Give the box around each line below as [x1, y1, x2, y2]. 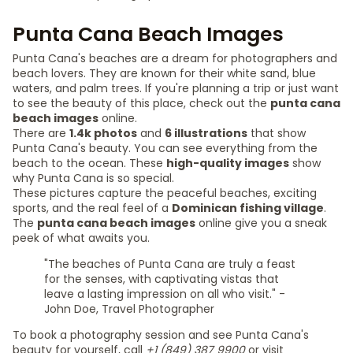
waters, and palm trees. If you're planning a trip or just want [13, 80, 339, 96]
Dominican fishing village [172, 200, 324, 216]
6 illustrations [165, 125, 247, 141]
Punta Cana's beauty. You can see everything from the [13, 140, 318, 156]
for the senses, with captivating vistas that [44, 271, 279, 287]
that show [247, 125, 306, 141]
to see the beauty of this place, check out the [13, 95, 270, 111]
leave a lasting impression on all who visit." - [44, 286, 285, 302]
